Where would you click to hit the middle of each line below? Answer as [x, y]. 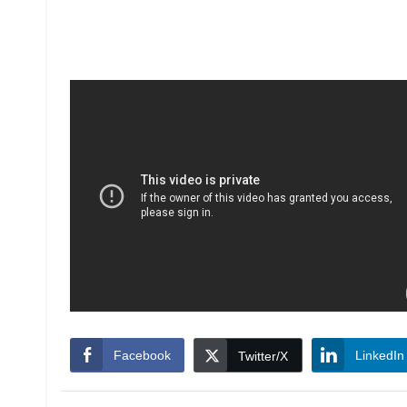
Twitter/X [263, 356]
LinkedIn [380, 355]
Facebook [142, 355]
